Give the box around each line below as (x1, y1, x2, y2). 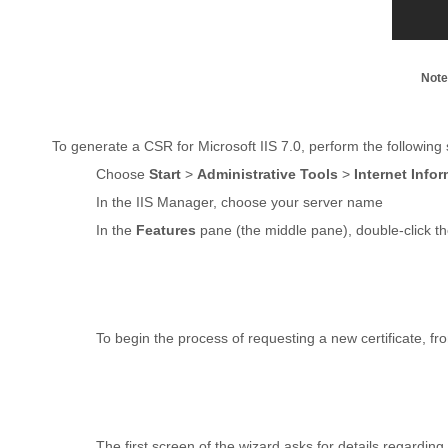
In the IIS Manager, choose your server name (96, 194, 384, 210)
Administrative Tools (197, 166, 343, 182)
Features (136, 222, 201, 238)
